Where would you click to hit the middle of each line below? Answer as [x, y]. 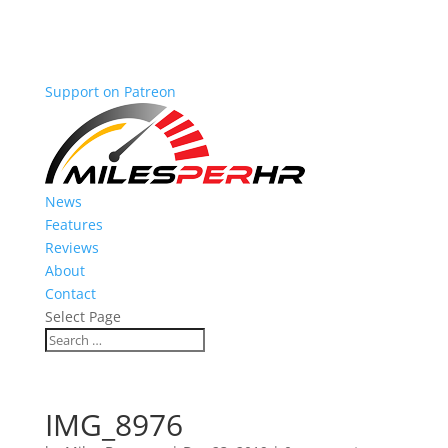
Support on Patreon [110, 91]
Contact [70, 293]
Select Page [82, 316]
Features [73, 224]
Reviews [71, 247]
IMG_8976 [113, 424]
